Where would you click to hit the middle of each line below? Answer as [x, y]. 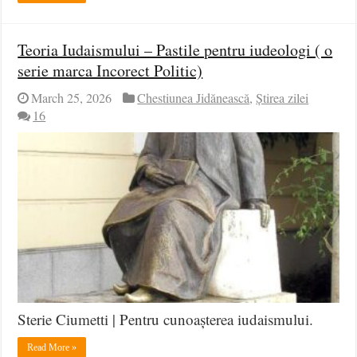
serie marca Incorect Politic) [110, 70]
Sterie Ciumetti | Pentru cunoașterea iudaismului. [166, 320]
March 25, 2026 [72, 98]
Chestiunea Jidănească [194, 98]
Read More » [52, 348]
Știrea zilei [282, 98]
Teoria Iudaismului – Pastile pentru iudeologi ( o [175, 49]
